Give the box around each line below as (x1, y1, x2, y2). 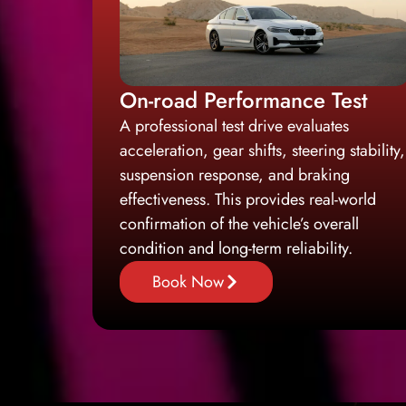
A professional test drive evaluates (120, 113, 349, 138)
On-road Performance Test (120, 83, 368, 116)
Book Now (152, 269, 224, 294)
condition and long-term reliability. (120, 236, 353, 260)
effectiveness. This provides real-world (120, 187, 376, 211)
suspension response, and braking (120, 162, 350, 187)
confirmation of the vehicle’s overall (120, 211, 359, 236)
